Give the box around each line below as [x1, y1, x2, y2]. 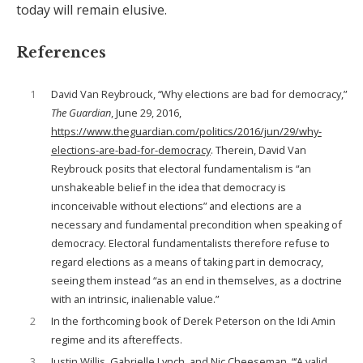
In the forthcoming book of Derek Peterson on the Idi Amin [50, 313, 335, 328]
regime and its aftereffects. [50, 331, 182, 347]
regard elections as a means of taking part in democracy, [50, 254, 323, 269]
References [16, 44, 106, 62]
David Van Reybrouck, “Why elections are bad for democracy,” [50, 87, 347, 101]
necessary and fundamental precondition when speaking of [50, 217, 342, 232]
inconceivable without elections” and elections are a [50, 199, 301, 213]
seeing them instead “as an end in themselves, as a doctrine [50, 273, 342, 288]
